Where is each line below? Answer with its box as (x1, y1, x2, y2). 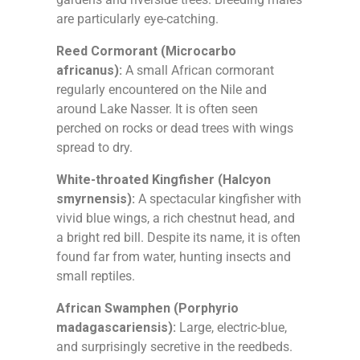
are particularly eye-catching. (56, 10, 219, 27)
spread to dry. (56, 139, 133, 155)
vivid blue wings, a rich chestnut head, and (56, 210, 295, 226)
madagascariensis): (56, 319, 176, 335)
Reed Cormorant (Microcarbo (56, 43, 236, 59)
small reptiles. (56, 268, 135, 284)
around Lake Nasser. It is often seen (56, 100, 258, 117)
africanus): (56, 62, 122, 78)
